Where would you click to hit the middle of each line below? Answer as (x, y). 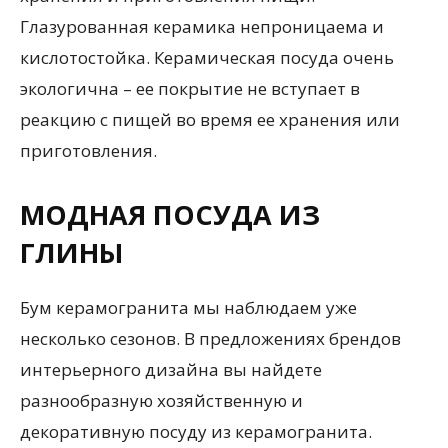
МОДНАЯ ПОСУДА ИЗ (170, 214)
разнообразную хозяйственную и (161, 400)
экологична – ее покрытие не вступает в (190, 88)
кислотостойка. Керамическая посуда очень (207, 57)
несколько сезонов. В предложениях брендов (210, 338)
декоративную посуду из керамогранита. (196, 431)
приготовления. (88, 150)
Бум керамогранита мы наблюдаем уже (188, 307)
